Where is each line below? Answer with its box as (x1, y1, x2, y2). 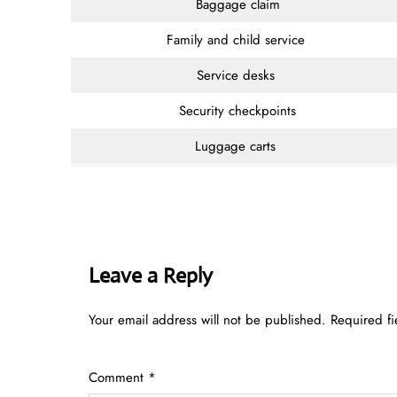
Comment (89, 367, 148, 387)
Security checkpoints (179, 100, 296, 121)
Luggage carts (195, 136, 280, 156)
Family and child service (166, 29, 309, 50)
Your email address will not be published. (89, 309, 326, 330)
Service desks (196, 65, 279, 85)
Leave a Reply (89, 261, 213, 289)
